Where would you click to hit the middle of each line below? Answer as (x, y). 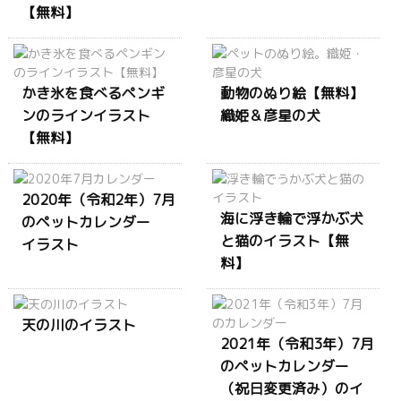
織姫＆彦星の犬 (270, 115)
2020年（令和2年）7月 (98, 199)
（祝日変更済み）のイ (291, 388)
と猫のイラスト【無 (284, 240)
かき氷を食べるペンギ (93, 93)
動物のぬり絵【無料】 (291, 93)
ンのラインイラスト (86, 115)
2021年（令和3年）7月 (297, 343)
